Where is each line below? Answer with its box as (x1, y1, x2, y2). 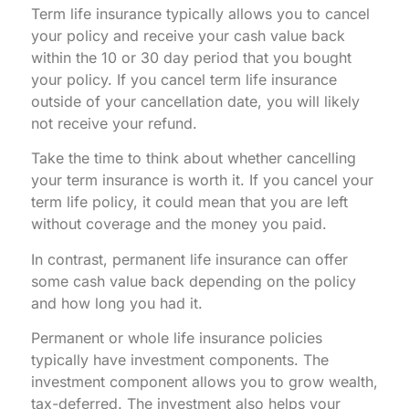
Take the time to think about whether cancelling (31, 149, 356, 168)
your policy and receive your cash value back (31, 26, 345, 45)
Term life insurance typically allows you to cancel (31, 4, 370, 23)
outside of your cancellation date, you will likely (31, 91, 360, 110)
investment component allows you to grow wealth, (31, 372, 378, 392)
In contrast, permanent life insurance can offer (31, 249, 348, 268)
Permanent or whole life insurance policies (31, 329, 322, 348)
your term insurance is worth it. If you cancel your (31, 171, 373, 190)
